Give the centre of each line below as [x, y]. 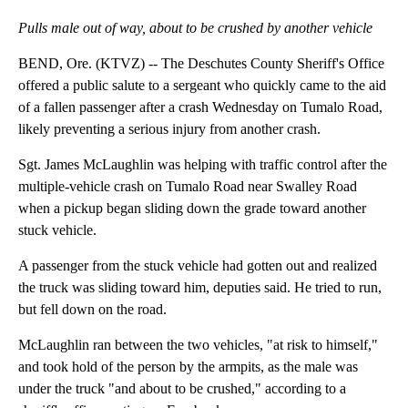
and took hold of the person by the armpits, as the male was [188, 367]
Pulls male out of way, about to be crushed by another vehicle [195, 28]
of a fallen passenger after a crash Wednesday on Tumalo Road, [200, 107]
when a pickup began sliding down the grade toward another [192, 209]
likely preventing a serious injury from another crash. [169, 129]
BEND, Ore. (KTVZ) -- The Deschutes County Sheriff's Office [201, 64]
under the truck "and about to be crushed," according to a [182, 389]
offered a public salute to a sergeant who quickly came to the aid [202, 86]
